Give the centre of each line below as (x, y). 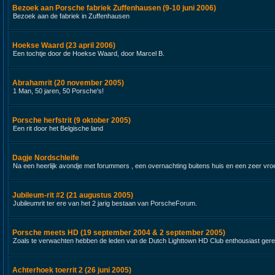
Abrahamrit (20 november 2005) (68, 83)
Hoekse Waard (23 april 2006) (64, 45)
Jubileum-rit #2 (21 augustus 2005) (73, 195)
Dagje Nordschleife (46, 158)
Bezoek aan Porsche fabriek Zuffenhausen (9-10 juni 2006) (114, 8)
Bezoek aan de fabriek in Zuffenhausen (71, 16)
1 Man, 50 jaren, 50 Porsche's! (58, 91)
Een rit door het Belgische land (58, 128)
